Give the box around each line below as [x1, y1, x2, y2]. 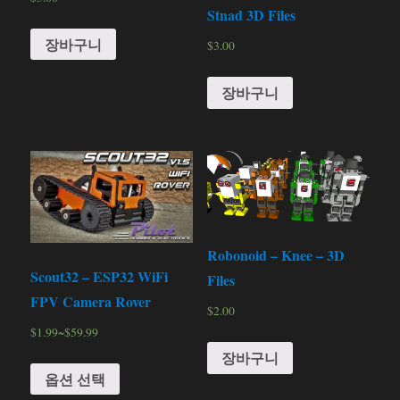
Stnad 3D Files [206, 4, 296, 25]
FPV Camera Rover [30, 290, 152, 312]
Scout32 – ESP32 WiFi [30, 265, 169, 287]
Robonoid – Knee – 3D [206, 245, 345, 266]
